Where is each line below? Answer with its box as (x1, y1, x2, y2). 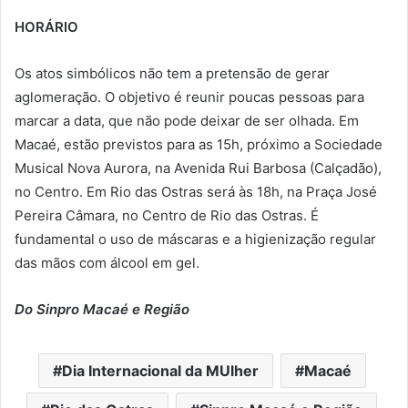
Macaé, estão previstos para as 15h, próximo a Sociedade (15, 135, 382, 153)
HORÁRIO (15, 17, 78, 36)
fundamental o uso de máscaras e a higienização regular (15, 229, 376, 248)
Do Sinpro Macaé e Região (15, 300, 189, 318)
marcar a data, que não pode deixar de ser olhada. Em (15, 111, 359, 129)
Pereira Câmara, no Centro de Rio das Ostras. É (15, 206, 319, 224)
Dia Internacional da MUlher (61, 361, 259, 380)
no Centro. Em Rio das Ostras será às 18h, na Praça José (15, 182, 377, 200)
